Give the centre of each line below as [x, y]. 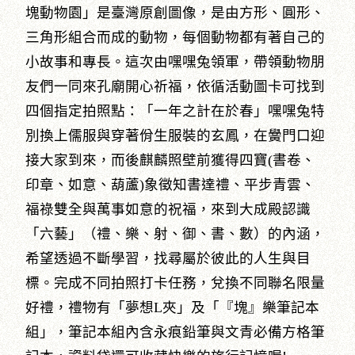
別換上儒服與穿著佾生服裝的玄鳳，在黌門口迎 [176, 135]
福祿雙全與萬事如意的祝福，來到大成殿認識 [168, 209]
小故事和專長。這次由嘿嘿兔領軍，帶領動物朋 [176, 61]
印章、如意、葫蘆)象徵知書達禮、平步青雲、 [171, 184]
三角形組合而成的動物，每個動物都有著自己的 [176, 37]
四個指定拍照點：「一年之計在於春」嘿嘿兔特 [176, 111]
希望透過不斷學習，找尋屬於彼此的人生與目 [168, 258]
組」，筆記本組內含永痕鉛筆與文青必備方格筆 [176, 332]
